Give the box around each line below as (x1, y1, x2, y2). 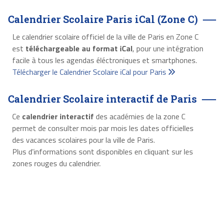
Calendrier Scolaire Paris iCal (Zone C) (8, 12, 198, 25)
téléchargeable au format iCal (25, 42, 132, 54)
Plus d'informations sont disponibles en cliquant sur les (12, 145, 193, 157)
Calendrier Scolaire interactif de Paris (8, 92, 197, 105)
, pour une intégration (132, 42, 203, 54)
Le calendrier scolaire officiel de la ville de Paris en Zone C (12, 30, 198, 43)
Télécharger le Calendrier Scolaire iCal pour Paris (12, 66, 168, 78)
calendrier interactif (22, 110, 94, 122)
